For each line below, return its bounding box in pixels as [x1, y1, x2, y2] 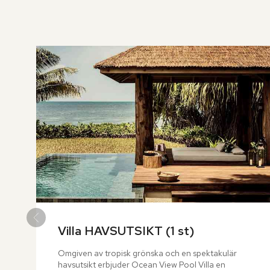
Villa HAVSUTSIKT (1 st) [58, 223, 195, 239]
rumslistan [36, 16, 78, 30]
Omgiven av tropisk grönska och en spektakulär [58, 248, 237, 259]
